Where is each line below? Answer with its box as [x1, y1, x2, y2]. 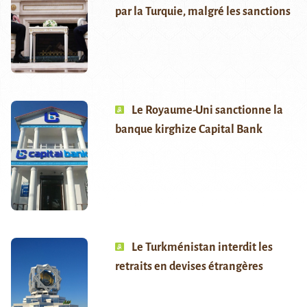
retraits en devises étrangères [114, 260, 263, 273]
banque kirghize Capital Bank [114, 123, 262, 136]
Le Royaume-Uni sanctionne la [131, 104, 283, 117]
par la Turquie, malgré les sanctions [114, 5, 291, 19]
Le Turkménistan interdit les [131, 241, 273, 254]
